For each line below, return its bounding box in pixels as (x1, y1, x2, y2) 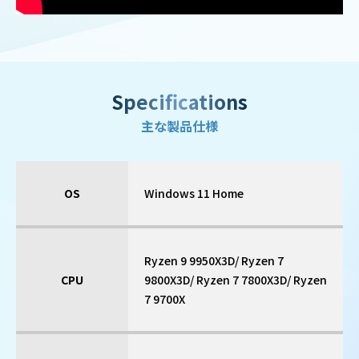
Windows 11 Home (144, 185, 244, 202)
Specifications (111, 87, 248, 116)
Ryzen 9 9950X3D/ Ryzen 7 (144, 252, 284, 269)
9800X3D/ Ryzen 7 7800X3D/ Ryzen (144, 272, 327, 288)
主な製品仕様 (141, 116, 218, 136)
